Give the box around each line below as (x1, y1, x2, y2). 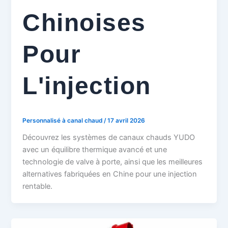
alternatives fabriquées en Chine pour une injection (22, 169, 197, 179)
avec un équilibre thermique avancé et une (22, 145, 167, 154)
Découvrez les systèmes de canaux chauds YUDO (22, 132, 195, 142)
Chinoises (22, 9, 146, 36)
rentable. (22, 181, 53, 191)
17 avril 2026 (107, 117, 146, 124)
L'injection (22, 72, 151, 99)
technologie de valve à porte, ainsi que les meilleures (22, 157, 203, 166)
